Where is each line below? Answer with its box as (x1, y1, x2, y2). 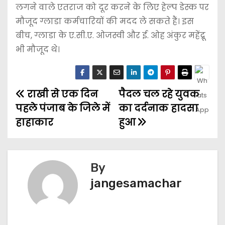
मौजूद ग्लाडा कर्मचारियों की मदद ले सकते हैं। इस (16, 16, 194, 28)
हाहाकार (16, 116, 53, 130)
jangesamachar (90, 176, 182, 191)
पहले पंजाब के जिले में (16, 101, 110, 116)
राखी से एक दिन (25, 87, 98, 101)
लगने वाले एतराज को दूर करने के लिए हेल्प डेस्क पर (16, 2, 209, 14)
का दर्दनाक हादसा (119, 101, 198, 116)
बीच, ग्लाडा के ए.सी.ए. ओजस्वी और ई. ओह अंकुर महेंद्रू (16, 30, 205, 42)
